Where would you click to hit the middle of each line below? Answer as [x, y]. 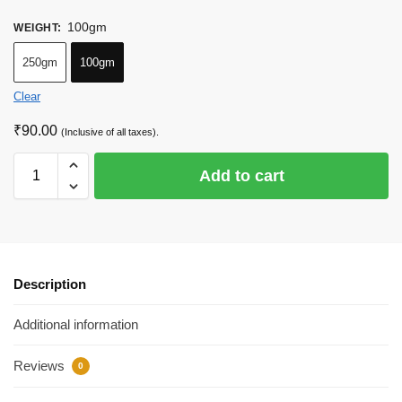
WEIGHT [35, 27]
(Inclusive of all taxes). [110, 131]
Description [50, 284]
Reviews [41, 365]
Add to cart [241, 175]
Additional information [76, 325]
